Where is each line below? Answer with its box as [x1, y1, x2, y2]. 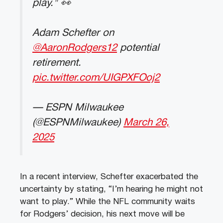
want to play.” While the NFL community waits [20, 198, 195, 206]
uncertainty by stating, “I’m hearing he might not [20, 185, 203, 193]
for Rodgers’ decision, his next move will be [20, 210, 185, 218]
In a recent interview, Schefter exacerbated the [20, 173, 198, 181]
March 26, [123, 118, 169, 128]
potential [117, 43, 159, 53]
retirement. [32, 58, 81, 68]
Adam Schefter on [32, 28, 114, 38]
